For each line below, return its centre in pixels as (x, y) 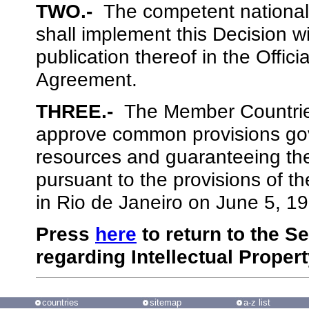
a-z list (257, 302)
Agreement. (87, 80)
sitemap (165, 302)
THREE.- (77, 111)
